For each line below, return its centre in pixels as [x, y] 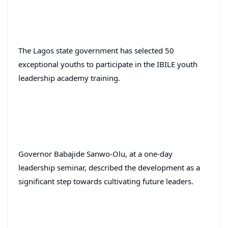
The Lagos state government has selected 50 [96, 51]
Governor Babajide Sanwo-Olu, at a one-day [95, 153]
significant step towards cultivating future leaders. [106, 181]
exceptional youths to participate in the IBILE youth [108, 64]
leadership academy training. [69, 78]
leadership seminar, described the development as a [109, 167]
